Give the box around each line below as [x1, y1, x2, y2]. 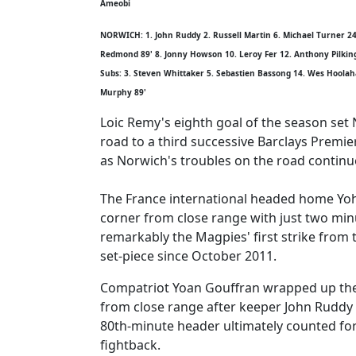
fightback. [100, 336, 161, 354]
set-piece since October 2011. [100, 247, 277, 265]
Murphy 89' [100, 87, 146, 98]
